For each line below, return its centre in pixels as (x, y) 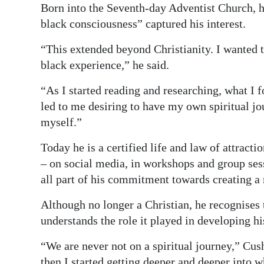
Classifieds (42, 203)
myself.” (61, 122)
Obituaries (42, 229)
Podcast (37, 150)
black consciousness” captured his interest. (143, 23)
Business (39, 27)
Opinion (37, 107)
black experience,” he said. (105, 65)
